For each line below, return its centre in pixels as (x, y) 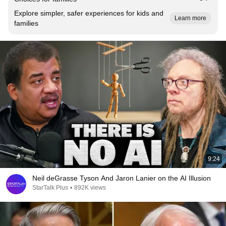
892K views (90, 188)
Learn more (190, 18)
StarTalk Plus (50, 188)
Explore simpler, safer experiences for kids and (89, 13)
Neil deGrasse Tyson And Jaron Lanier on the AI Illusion (122, 178)
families (26, 23)
